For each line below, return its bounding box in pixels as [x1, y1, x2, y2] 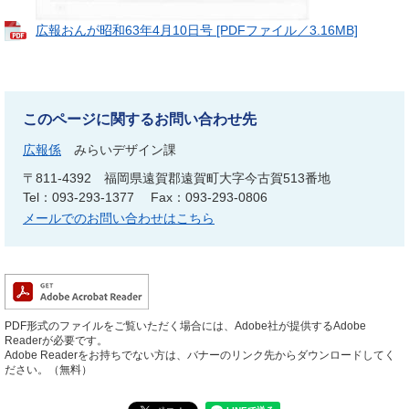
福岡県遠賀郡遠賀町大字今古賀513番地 [104, 171, 330, 186]
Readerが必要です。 [5, 334, 108, 348]
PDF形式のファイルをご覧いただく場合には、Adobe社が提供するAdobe [5, 320, 366, 333]
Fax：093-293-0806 [151, 190, 267, 205]
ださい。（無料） [5, 363, 92, 377]
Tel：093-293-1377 [23, 190, 134, 205]
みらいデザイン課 [74, 142, 176, 158]
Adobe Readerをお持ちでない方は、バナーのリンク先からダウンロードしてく [5, 349, 395, 362]
